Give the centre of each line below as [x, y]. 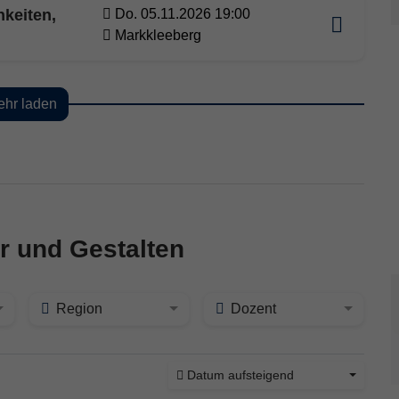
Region [79, 309]
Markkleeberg [158, 36]
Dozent [253, 309]
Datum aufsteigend [240, 375]
